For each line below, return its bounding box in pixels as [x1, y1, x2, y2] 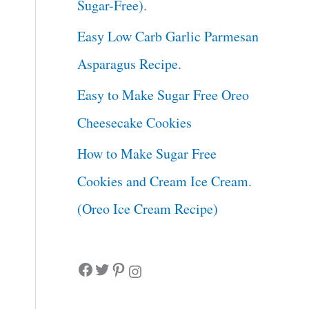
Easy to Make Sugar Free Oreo [77, 85, 250, 104]
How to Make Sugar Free [77, 143, 217, 163]
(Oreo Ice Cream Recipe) [77, 199, 219, 218]
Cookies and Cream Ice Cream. [77, 171, 252, 190]
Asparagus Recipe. [77, 54, 182, 73]
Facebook [77, 257, 86, 280]
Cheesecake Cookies [77, 112, 192, 132]
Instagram [126, 259, 140, 282]
